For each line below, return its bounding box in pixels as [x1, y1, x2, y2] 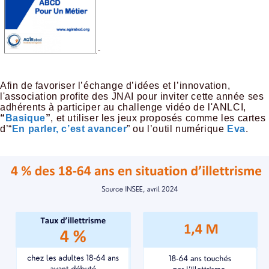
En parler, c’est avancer [11, 123, 127, 134]
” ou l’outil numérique [127, 123, 228, 134]
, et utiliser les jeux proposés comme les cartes [50, 112, 266, 123]
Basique [5, 112, 46, 123]
